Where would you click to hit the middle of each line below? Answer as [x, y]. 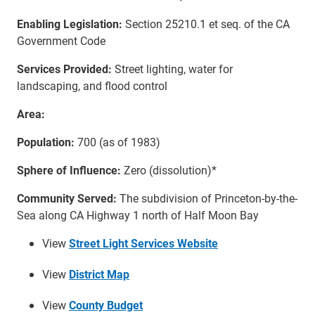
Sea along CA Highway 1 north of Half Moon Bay [138, 215]
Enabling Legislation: [70, 24]
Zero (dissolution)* [169, 170]
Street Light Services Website [143, 243]
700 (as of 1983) [117, 142]
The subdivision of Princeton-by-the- [208, 198]
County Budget [106, 305]
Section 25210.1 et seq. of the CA [206, 24]
